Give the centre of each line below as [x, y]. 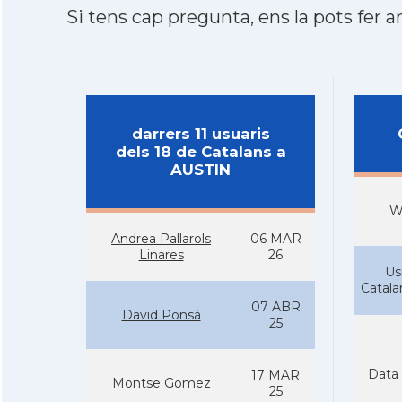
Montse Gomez [161, 383]
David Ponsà [161, 315]
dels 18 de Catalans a [201, 152]
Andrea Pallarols [161, 239]
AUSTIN [201, 170]
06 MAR [275, 239]
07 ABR [275, 307]
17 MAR [275, 375]
